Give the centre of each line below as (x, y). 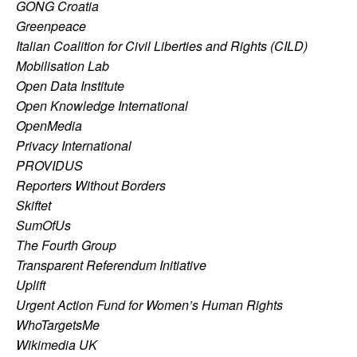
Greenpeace (51, 25)
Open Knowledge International (102, 105)
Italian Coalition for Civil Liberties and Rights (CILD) (162, 45)
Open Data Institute (70, 85)
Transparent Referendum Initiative (111, 265)
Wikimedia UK (57, 344)
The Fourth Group (66, 245)
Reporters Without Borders (91, 185)
